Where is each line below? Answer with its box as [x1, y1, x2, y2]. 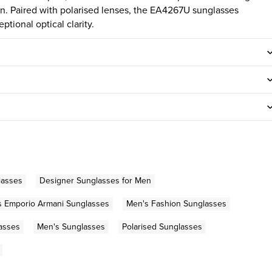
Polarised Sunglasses [122, 220, 202, 233]
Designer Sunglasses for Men [39, 174, 151, 187]
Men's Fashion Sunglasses [126, 197, 226, 210]
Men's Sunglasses [37, 220, 105, 233]
